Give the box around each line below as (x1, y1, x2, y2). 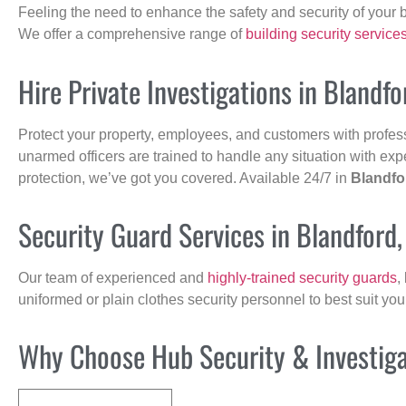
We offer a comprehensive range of (18, 26, 246, 43)
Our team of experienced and (18, 269, 208, 285)
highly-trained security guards (208, 269, 397, 285)
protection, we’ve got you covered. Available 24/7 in (18, 169, 351, 186)
